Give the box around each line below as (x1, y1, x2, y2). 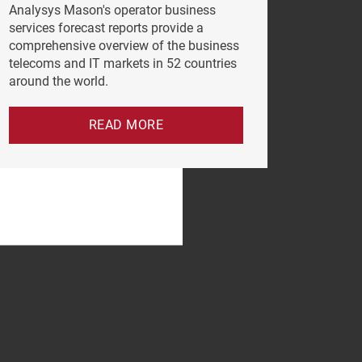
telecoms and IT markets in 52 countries (9, 56, 237, 71)
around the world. (9, 74, 108, 89)
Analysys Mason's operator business (9, 2, 216, 18)
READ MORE (88, 117, 164, 133)
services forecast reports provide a (9, 20, 204, 36)
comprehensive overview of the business (9, 38, 239, 53)
